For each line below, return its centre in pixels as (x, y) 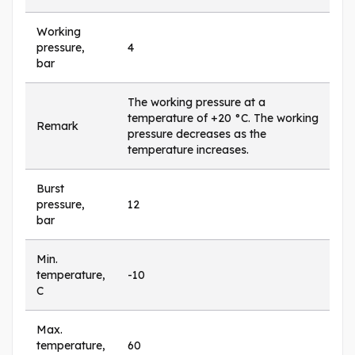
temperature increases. (188, 149)
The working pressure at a (197, 102)
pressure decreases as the (197, 134)
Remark (57, 126)
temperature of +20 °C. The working (223, 118)
